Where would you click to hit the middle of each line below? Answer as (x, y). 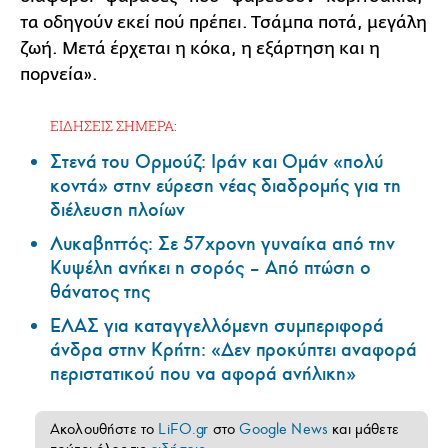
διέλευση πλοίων (117, 210)
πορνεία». (59, 75)
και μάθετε (363, 429)
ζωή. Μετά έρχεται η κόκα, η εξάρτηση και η (200, 49)
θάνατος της (100, 292)
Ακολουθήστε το (104, 429)
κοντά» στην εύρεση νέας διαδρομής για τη (225, 186)
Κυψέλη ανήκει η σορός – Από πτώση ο (210, 268)
